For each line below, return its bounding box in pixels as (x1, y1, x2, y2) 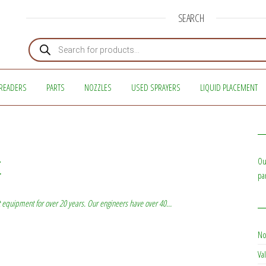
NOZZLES (84, 81, 112, 93)
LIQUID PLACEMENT (199, 81, 258, 93)
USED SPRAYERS (131, 81, 180, 93)
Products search (28, 36, 77, 46)
